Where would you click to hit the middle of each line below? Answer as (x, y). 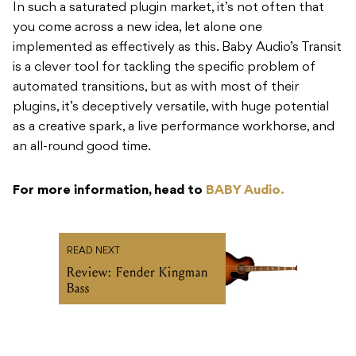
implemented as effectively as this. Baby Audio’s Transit (177, 48)
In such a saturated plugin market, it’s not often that (168, 8)
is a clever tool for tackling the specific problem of (164, 68)
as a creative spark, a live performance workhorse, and (174, 128)
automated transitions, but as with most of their (156, 88)
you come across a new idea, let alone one (137, 28)
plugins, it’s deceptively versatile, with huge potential (171, 108)
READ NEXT (93, 252)
